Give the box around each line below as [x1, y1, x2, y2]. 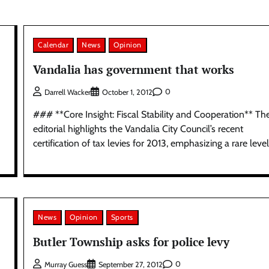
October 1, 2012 [102, 87, 153, 97]
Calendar [38, 40, 69, 50]
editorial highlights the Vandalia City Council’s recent [33, 122, 244, 134]
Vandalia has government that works [33, 62, 235, 77]
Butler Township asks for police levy [33, 234, 230, 249]
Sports [110, 212, 133, 222]
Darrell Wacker [44, 87, 91, 97]
